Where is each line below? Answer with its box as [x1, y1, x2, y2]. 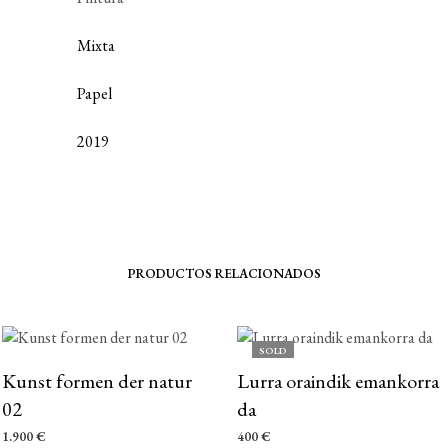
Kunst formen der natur [2, 367, 192, 394]
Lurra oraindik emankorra [236, 367, 439, 394]
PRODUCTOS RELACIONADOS [127, 264, 321, 282]
